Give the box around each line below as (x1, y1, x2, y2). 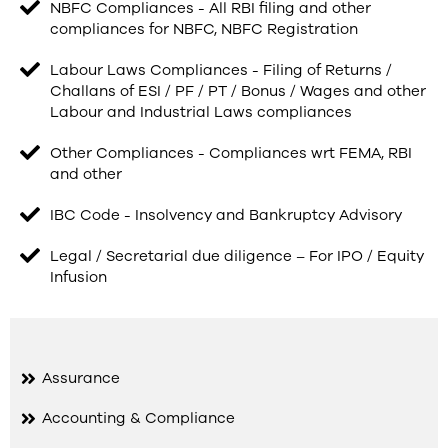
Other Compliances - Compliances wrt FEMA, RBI (50, 143, 412, 163)
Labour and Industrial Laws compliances (50, 102, 352, 122)
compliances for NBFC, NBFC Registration (50, 19, 358, 39)
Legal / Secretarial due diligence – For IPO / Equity (50, 246, 424, 266)
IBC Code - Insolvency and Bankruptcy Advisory (50, 205, 402, 225)
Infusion (50, 267, 107, 287)
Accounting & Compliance (42, 408, 235, 428)
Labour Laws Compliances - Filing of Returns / (50, 60, 392, 80)
